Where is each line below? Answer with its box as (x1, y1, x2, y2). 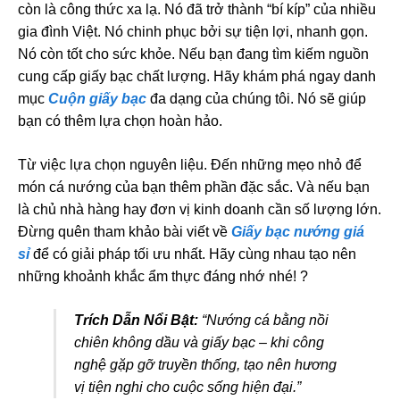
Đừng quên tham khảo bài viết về (18, 224, 231, 239)
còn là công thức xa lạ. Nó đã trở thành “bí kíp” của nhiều (18, 2, 376, 17)
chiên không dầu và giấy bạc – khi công (74, 335, 324, 350)
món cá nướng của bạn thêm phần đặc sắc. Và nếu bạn (18, 179, 370, 195)
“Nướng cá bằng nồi (198, 312, 329, 328)
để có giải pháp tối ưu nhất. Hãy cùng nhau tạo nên (29, 246, 356, 262)
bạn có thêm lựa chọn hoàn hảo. (18, 113, 222, 129)
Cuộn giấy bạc (48, 91, 146, 106)
